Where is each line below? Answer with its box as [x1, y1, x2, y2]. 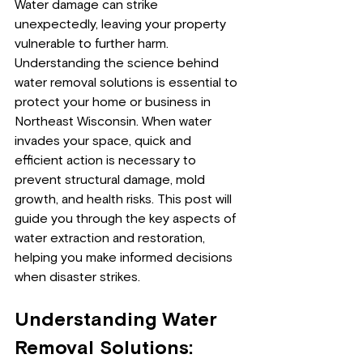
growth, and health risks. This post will [15, 193, 235, 206]
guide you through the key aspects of [15, 212, 239, 225]
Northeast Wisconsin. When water [15, 115, 215, 128]
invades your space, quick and [15, 135, 194, 147]
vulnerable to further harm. [15, 37, 172, 50]
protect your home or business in [15, 96, 214, 109]
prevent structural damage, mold [15, 173, 208, 186]
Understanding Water [15, 310, 223, 330]
